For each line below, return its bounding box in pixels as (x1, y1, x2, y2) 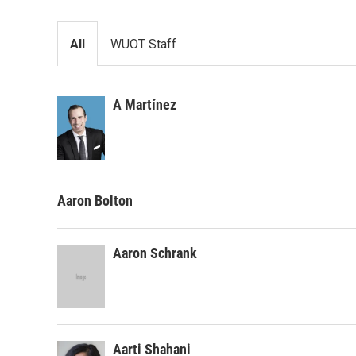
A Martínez (113, 96, 176, 113)
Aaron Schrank (113, 245, 197, 261)
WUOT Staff (110, 37, 176, 52)
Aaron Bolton (57, 192, 133, 209)
